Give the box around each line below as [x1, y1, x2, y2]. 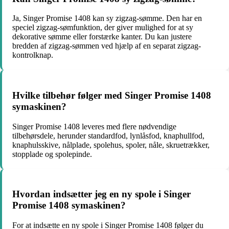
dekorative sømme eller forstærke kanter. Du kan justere [12, 32, 192, 41]
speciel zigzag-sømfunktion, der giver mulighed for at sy [12, 23, 193, 32]
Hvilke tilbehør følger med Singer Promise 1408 [12, 89, 211, 101]
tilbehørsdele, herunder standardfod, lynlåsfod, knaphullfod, [12, 131, 204, 140]
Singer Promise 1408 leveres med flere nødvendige [12, 122, 176, 131]
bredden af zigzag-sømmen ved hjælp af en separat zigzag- [12, 41, 201, 51]
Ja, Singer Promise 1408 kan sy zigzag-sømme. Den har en [12, 14, 202, 23]
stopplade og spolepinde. [12, 149, 92, 158]
